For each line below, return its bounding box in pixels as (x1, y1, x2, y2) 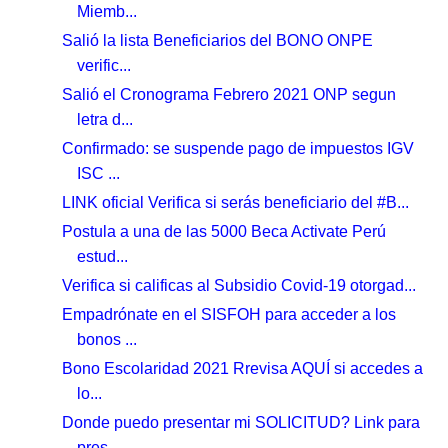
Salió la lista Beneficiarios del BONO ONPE (62, 31, 374, 49)
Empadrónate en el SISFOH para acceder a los (62, 305, 397, 323)
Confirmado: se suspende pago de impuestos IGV (62, 139, 415, 157)
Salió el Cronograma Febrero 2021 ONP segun (62, 85, 397, 103)
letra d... (77, 110, 134, 128)
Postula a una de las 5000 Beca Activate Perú (62, 222, 387, 240)
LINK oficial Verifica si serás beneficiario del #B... (62, 193, 410, 211)
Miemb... (77, 2, 138, 20)
